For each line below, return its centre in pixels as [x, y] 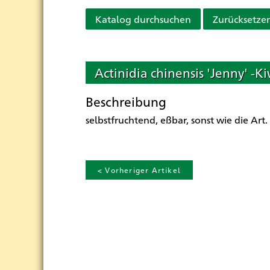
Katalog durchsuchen [143, 19]
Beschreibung [126, 102]
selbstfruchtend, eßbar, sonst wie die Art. [177, 120]
